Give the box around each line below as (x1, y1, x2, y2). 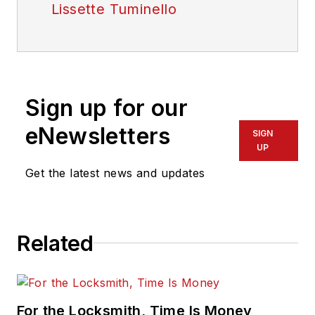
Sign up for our (25, 94, 188, 122)
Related (17, 230, 94, 256)
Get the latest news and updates (25, 165, 205, 180)
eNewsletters (25, 122, 171, 150)
